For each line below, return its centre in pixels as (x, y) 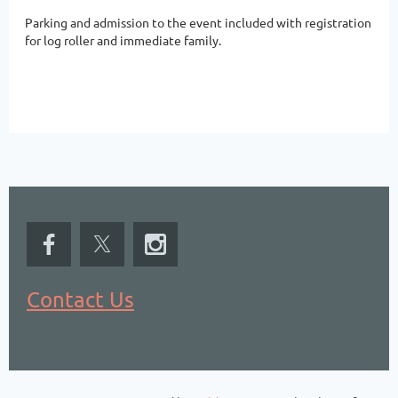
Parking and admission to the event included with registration (198, 23)
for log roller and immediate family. (123, 40)
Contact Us (80, 299)
